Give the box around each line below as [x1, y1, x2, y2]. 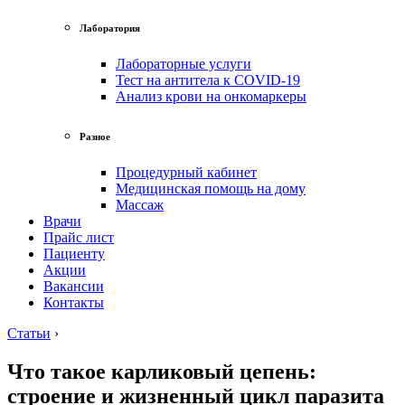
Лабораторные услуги [116, 55, 251, 71]
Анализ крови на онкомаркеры [116, 88, 306, 104]
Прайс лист [43, 229, 114, 245]
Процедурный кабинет [116, 164, 257, 180]
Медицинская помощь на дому [116, 180, 306, 196]
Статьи [7, 325, 51, 341]
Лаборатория [80, 22, 140, 33]
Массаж [116, 196, 164, 212]
